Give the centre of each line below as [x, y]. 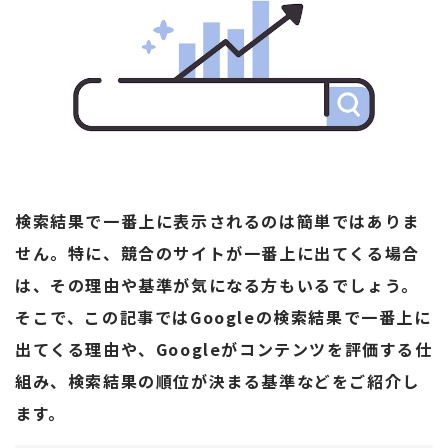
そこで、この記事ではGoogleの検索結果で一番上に [223, 317]
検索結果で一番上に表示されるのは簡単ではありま [217, 221]
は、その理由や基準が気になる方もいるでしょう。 [217, 285]
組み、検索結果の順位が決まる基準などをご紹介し [217, 381]
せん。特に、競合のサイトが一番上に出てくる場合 [217, 253]
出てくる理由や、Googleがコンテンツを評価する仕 [224, 349]
